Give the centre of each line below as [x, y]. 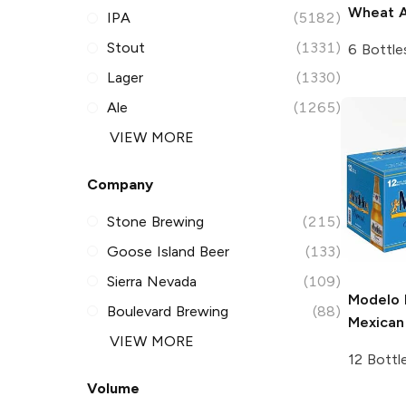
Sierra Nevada [152, 281]
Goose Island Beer [168, 251]
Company [120, 184]
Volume [113, 388]
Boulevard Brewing [168, 311]
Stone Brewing [156, 221]
